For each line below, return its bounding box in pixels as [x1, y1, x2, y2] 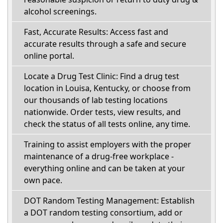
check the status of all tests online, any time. [24, 118, 190, 130]
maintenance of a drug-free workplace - [24, 151, 174, 162]
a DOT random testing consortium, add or [24, 207, 183, 219]
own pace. [24, 175, 62, 186]
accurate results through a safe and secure [24, 38, 186, 50]
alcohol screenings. [24, 6, 97, 17]
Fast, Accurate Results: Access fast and [24, 26, 168, 38]
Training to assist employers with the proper [24, 139, 191, 150]
